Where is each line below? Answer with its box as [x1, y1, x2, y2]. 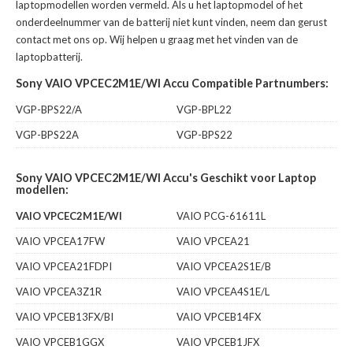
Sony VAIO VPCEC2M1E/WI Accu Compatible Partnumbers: [16, 76, 329, 91]
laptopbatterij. [16, 50, 83, 64]
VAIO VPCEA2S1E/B [176, 260, 271, 273]
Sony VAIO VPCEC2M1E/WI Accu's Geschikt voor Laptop [16, 171, 316, 185]
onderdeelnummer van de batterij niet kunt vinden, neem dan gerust [16, 16, 327, 29]
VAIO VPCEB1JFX [176, 336, 259, 349]
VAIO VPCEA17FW [16, 235, 105, 248]
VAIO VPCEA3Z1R [16, 285, 102, 299]
